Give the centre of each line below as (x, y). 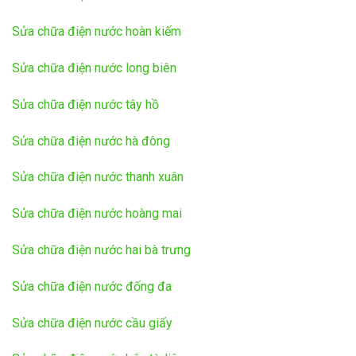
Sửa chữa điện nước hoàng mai (97, 214)
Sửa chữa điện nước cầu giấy (92, 323)
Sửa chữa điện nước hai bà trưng (101, 250)
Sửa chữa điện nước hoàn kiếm (97, 32)
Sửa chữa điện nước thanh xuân (98, 177)
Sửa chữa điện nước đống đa (92, 286)
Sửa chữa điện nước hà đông (91, 141)
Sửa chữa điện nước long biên (94, 68)
